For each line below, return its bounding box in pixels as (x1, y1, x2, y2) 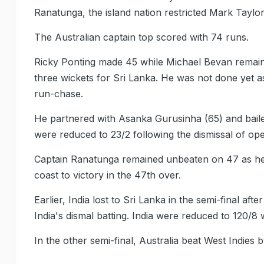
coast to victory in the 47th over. (34, 169, 181, 181)
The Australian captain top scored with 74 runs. (34, 31, 249, 43)
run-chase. (34, 88, 83, 100)
